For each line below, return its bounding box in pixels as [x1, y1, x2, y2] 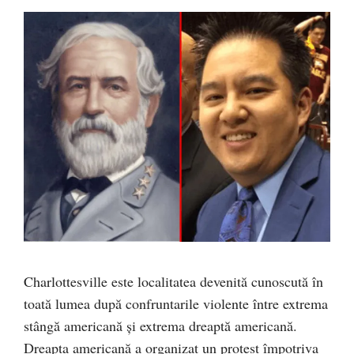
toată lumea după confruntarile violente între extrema [24, 294, 328, 313]
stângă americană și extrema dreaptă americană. [24, 316, 297, 335]
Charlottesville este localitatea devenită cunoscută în [24, 272, 323, 291]
